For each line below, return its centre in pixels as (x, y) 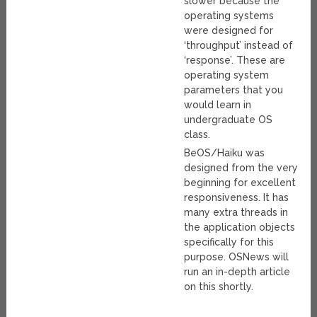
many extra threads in (236, 213)
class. (197, 135)
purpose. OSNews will (237, 257)
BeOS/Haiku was (225, 153)
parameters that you (234, 90)
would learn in (218, 105)
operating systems (229, 16)
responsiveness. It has (237, 198)
